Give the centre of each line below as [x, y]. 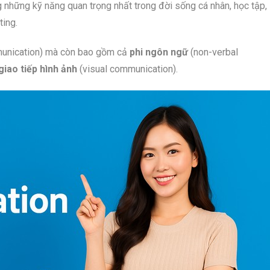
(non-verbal [213, 52]
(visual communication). [127, 69]
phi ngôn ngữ [159, 52]
